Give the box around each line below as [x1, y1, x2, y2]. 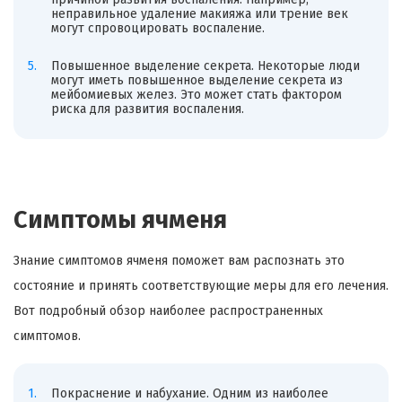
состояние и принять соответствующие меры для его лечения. [13, 278, 389, 294]
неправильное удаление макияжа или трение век [50, 5, 348, 22]
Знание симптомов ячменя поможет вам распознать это [13, 253, 345, 269]
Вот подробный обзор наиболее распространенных [13, 303, 323, 319]
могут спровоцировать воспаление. [50, 20, 265, 36]
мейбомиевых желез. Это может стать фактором [50, 86, 342, 102]
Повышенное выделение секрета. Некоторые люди [50, 57, 360, 74]
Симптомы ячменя [13, 205, 227, 235]
